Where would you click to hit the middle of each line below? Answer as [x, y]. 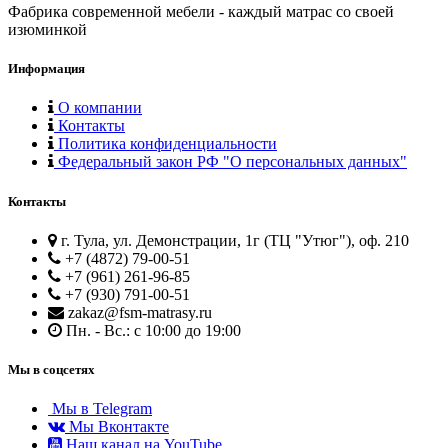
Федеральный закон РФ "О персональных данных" [230, 162]
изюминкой [47, 30]
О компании [98, 108]
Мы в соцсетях [51, 369]
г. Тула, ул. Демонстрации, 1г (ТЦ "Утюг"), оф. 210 [233, 240]
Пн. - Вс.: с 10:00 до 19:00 [151, 330]
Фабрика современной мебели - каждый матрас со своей [201, 12]
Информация [46, 69]
